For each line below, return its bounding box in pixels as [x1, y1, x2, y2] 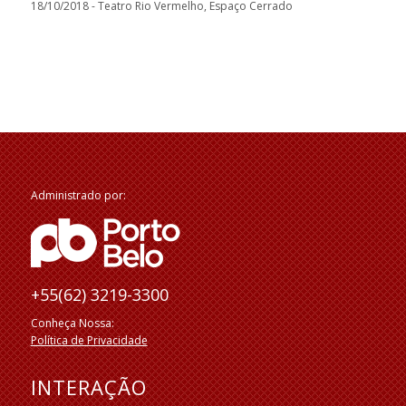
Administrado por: [30, 188, 126, 204]
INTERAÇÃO [30, 372, 147, 401]
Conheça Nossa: [30, 314, 114, 331]
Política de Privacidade [30, 332, 148, 348]
